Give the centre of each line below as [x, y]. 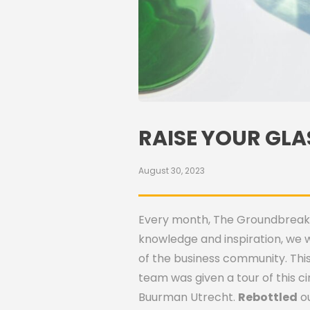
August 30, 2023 [172, 170]
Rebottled [268, 297]
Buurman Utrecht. [189, 297]
